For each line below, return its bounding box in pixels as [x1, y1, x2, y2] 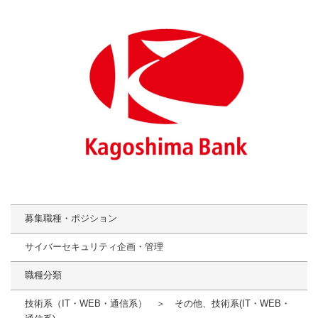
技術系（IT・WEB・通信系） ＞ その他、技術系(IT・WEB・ [25, 298, 290, 309]
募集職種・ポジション [25, 213, 117, 224]
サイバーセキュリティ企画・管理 [25, 241, 163, 253]
